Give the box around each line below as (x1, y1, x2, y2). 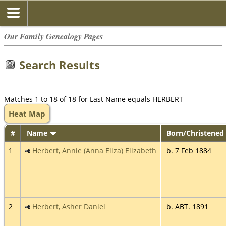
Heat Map (9, 108, 45, 119)
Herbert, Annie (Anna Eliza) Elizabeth (32, 145, 156, 155)
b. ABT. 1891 (164, 201, 208, 211)
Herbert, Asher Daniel (32, 201, 105, 211)
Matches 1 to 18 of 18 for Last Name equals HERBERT (4, 94, 183, 104)
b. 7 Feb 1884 (164, 145, 211, 155)
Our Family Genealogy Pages (4, 30, 103, 42)
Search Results (19, 57, 100, 72)
